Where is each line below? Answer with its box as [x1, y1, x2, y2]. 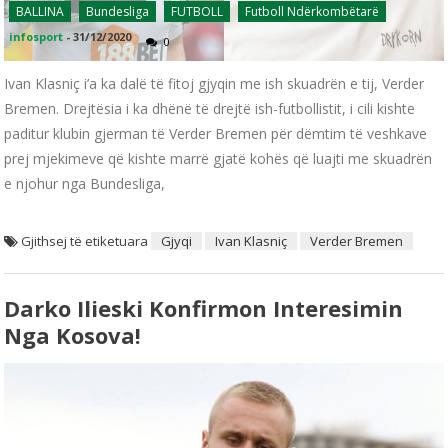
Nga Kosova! [4, 319, 142, 350]
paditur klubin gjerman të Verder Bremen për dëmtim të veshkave [4, 123, 428, 143]
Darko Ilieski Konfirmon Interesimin [4, 292, 404, 323]
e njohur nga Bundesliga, [4, 173, 166, 193]
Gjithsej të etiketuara [21, 231, 152, 250]
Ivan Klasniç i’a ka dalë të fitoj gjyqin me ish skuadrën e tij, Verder [4, 73, 425, 93]
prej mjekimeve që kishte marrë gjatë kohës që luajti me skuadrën [4, 148, 433, 168]
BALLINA [16, 2, 65, 20]
